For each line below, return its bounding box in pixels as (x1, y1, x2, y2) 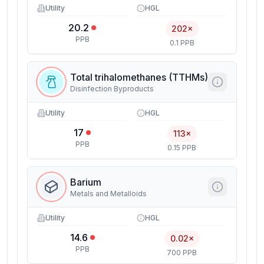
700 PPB (167, 248, 197, 257)
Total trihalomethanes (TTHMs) (70, 71, 208, 83)
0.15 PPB (167, 143, 196, 152)
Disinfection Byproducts (70, 84, 154, 93)
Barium (70, 176, 101, 188)
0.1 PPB (169, 38, 194, 47)
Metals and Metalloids (70, 189, 147, 198)
